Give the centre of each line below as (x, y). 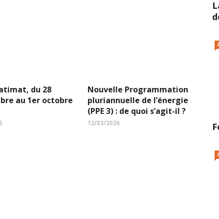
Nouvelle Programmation (138, 90)
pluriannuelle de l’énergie (138, 100)
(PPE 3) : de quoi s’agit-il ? (137, 111)
